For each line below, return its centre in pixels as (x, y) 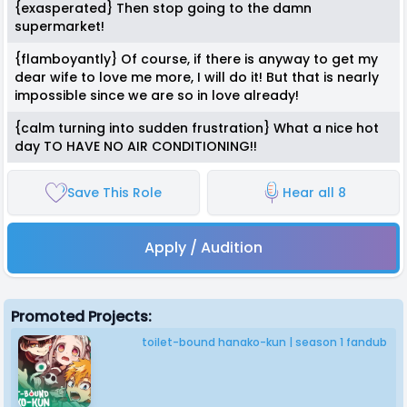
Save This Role (114, 193)
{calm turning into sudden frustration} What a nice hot (197, 128)
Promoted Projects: (81, 317)
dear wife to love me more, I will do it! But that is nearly (197, 77)
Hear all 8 (314, 193)
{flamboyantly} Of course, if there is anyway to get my (196, 59)
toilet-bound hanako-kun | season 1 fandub (264, 342)
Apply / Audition (203, 248)
